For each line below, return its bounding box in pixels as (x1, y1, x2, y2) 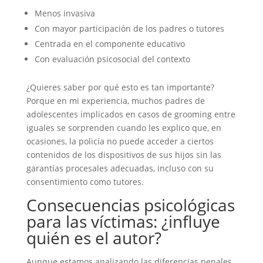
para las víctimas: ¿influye (26, 210, 220, 232)
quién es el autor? (26, 227, 161, 249)
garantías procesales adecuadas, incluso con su (26, 163, 214, 174)
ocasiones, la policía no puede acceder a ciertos (26, 136, 214, 147)
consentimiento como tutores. (26, 176, 144, 187)
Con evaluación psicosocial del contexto (34, 53, 190, 65)
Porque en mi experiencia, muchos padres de (26, 95, 205, 106)
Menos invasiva (34, 8, 95, 19)
